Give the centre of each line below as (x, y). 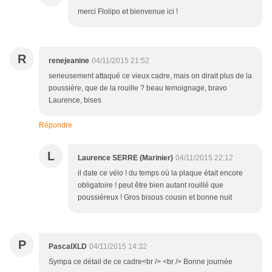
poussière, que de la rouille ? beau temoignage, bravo (138, 88)
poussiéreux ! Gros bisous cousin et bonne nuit (155, 198)
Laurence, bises (75, 100)
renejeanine (69, 61)
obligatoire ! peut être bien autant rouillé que (151, 185)
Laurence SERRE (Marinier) (125, 158)
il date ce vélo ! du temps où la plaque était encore (160, 173)
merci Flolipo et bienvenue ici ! (128, 12)
